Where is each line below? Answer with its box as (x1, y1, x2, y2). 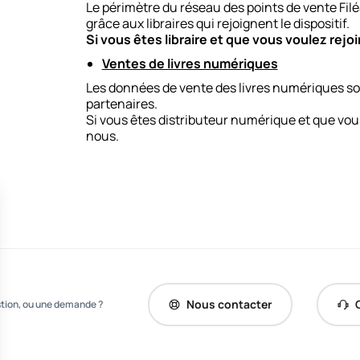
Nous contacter (186, 297, 272, 312)
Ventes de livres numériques (101, 55, 278, 72)
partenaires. (85, 95, 160, 112)
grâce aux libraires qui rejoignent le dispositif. (85, 14, 352, 32)
